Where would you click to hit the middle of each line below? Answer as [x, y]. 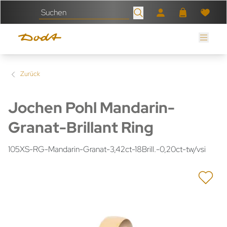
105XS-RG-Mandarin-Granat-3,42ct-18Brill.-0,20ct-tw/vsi [107, 149]
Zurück [30, 74]
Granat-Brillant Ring [81, 127]
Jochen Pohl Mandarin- [91, 107]
